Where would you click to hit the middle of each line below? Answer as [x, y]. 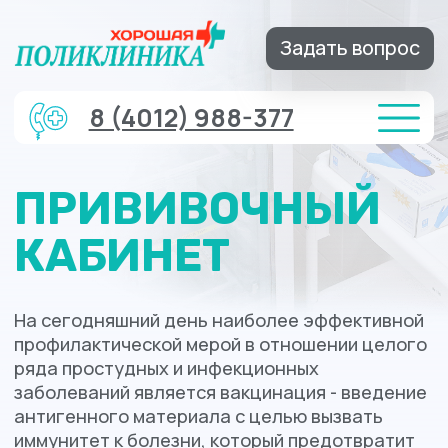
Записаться [120, 387]
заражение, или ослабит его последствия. [144, 331]
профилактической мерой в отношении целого [157, 246]
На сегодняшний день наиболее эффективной [156, 229]
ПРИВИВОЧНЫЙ [141, 148]
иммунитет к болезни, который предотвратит [153, 314]
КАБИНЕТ [87, 182]
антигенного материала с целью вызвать [142, 297]
